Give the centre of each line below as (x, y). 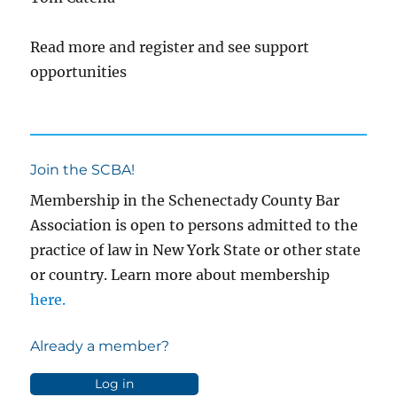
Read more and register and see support (170, 47)
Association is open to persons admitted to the (195, 225)
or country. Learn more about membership (180, 275)
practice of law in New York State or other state (196, 250)
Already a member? (100, 346)
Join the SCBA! (83, 170)
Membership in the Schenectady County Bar (185, 200)
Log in (115, 384)
